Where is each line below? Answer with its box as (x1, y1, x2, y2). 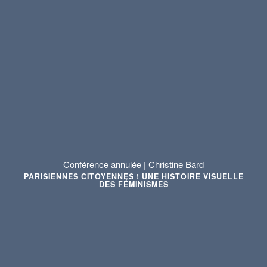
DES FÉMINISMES (98, 178, 169, 190)
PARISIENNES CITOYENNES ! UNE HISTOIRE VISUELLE (23, 170, 244, 182)
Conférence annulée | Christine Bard (63, 158, 204, 170)
